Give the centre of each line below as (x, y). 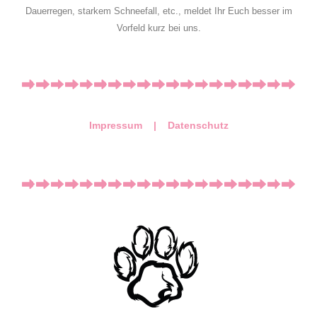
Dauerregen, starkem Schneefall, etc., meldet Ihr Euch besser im (158, 11)
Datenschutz (198, 126)
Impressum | (128, 126)
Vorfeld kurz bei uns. (158, 28)
